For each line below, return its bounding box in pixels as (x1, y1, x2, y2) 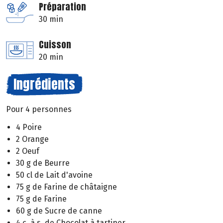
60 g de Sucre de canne (16, 206, 102, 216)
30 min (39, 14, 63, 24)
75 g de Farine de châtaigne (16, 182, 117, 192)
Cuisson (39, 37, 71, 51)
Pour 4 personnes (6, 104, 72, 114)
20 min (39, 52, 63, 62)
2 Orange (16, 134, 49, 144)
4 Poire (16, 122, 42, 132)
